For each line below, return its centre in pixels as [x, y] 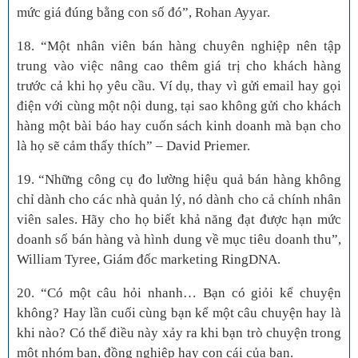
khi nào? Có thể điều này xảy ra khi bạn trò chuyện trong [179, 333]
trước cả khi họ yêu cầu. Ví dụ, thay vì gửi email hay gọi [179, 86]
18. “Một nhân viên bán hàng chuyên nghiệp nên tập [179, 46]
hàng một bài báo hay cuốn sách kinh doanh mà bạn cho [179, 126]
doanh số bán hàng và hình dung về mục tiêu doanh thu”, [179, 240]
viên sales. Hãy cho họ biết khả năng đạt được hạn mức [179, 220]
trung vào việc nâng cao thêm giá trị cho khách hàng [179, 66]
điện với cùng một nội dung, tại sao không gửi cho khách [179, 106]
